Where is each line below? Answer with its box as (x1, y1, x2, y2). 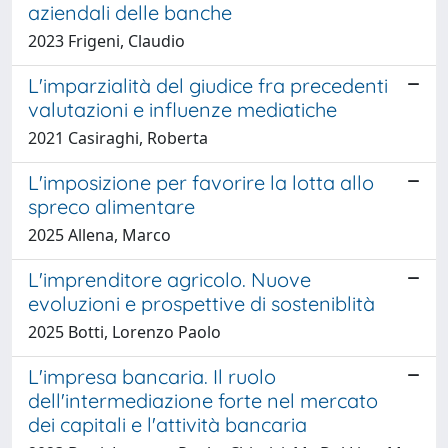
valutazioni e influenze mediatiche (28, 96, 337, 122)
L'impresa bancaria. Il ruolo (28, 363, 276, 389)
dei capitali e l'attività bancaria (28, 411, 307, 437)
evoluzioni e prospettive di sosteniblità (28, 290, 375, 316)
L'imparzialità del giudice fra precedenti (28, 72, 388, 98)
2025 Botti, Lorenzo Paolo (28, 320, 221, 343)
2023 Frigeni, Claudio (28, 29, 185, 52)
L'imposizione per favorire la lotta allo (28, 169, 374, 195)
